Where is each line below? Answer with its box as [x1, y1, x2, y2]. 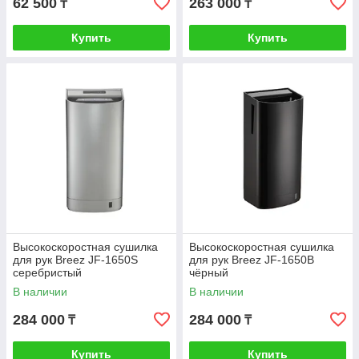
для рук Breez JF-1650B [189, 253, 314, 267]
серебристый [13, 266, 82, 280]
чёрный [189, 266, 228, 280]
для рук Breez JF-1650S [13, 253, 138, 267]
